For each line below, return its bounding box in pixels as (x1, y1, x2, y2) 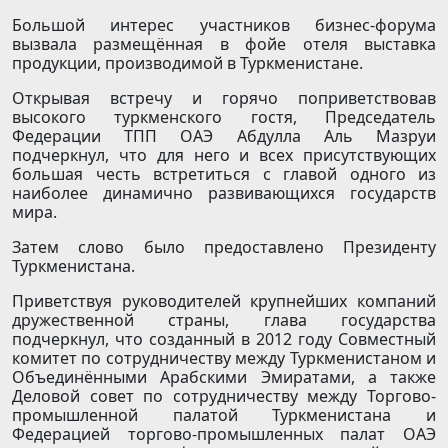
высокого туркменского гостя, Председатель (12, 106, 436, 129)
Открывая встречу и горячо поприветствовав (12, 87, 436, 110)
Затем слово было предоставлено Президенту (12, 236, 436, 259)
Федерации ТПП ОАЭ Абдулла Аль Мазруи (12, 125, 436, 148)
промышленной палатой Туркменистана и (12, 404, 436, 427)
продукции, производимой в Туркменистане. (12, 52, 363, 75)
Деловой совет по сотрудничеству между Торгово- (12, 385, 436, 408)
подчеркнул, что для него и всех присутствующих (12, 144, 436, 167)
